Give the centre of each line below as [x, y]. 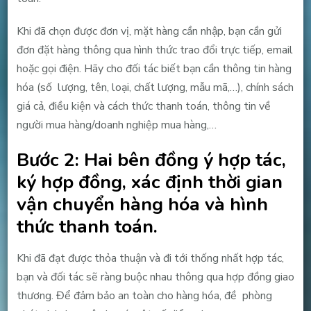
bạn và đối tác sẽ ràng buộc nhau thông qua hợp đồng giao [155, 277]
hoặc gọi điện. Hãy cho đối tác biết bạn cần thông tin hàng [154, 68]
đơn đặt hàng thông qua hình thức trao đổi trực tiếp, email [154, 50]
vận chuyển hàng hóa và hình [142, 204]
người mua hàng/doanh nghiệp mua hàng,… [116, 125]
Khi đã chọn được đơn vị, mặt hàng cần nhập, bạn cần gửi [149, 31]
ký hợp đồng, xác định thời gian [149, 182]
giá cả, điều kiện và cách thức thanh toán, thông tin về [143, 106]
